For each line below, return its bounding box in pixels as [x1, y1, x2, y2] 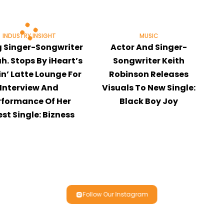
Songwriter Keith [113, 54, 185, 66]
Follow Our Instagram [82, 190, 148, 199]
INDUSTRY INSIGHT [2, 31, 56, 40]
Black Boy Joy [119, 95, 178, 107]
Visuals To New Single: [102, 81, 196, 93]
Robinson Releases [109, 68, 189, 80]
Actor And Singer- [110, 41, 187, 53]
